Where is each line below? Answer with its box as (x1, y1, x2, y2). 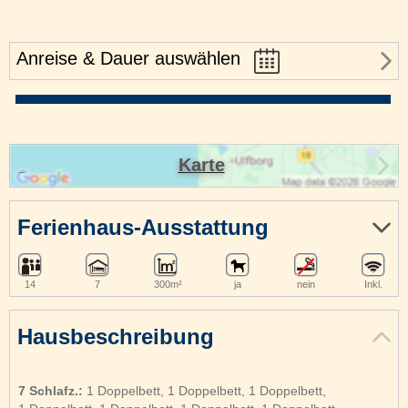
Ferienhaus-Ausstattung (17, 215, 269, 240)
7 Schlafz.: (18, 383, 83, 399)
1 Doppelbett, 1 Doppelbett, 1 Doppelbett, (83, 383, 326, 399)
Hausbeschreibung (17, 324, 214, 350)
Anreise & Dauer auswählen (16, 48, 240, 69)
